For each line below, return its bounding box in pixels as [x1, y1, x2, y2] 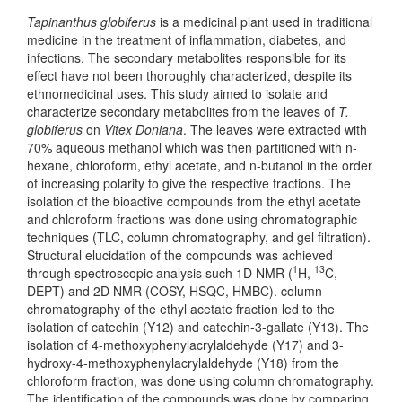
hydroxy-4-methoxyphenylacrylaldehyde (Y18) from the [27, 353, 339, 371]
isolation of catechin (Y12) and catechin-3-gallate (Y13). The [27, 317, 369, 336]
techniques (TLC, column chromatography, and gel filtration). [27, 227, 371, 246]
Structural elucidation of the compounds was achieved [27, 245, 333, 264]
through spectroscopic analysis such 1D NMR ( [27, 263, 293, 282]
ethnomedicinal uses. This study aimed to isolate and [27, 83, 328, 102]
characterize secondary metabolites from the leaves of [27, 101, 338, 120]
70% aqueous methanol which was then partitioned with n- [27, 137, 357, 156]
